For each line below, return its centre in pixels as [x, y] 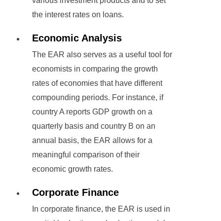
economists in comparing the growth [95, 69]
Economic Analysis [77, 38]
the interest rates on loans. [78, 15]
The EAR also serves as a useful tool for [102, 55]
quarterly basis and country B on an [94, 126]
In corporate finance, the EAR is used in [101, 209]
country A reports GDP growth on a [92, 112]
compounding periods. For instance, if [98, 98]
